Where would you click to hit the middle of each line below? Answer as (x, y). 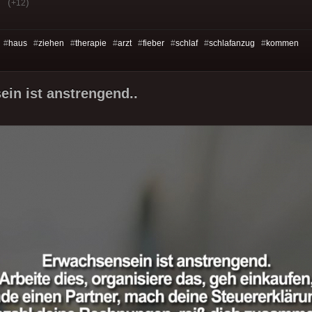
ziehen (51, 44)
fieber (154, 44)
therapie (91, 44)
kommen (282, 44)
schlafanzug (232, 44)
